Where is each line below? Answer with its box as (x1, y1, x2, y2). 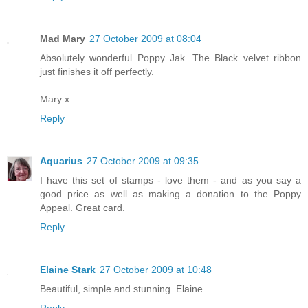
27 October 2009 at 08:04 (89, 32, 201, 44)
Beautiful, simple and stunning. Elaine (40, 283, 203, 294)
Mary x (40, 93, 69, 104)
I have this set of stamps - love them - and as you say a (40, 174, 301, 186)
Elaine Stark (40, 263, 96, 275)
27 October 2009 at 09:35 (87, 155, 199, 166)
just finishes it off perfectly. (40, 65, 154, 77)
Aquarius (40, 155, 82, 166)
